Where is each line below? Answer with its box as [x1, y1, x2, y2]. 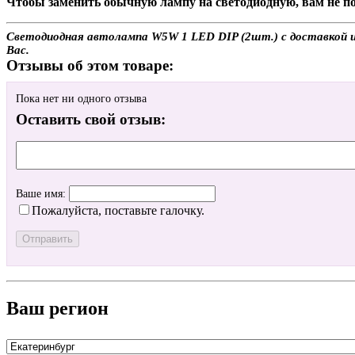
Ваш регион [6, 297, 109, 319]
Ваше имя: [16, 188, 69, 200]
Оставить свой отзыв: [16, 111, 166, 128]
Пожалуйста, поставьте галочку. [32, 204, 204, 218]
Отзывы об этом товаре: [6, 56, 174, 74]
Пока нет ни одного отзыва [16, 93, 147, 105]
